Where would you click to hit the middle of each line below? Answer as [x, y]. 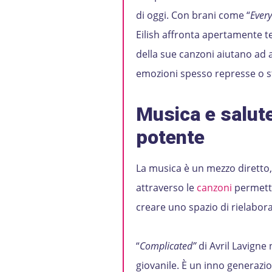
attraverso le [166, 188]
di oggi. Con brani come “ [193, 15]
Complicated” [168, 246]
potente [170, 137]
